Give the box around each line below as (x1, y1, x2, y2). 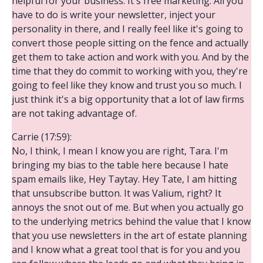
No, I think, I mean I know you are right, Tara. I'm (12, 144, 228, 157)
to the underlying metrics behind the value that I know (12, 214, 251, 228)
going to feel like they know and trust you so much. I (12, 78, 242, 92)
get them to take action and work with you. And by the (12, 50, 249, 63)
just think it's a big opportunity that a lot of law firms (12, 92, 244, 106)
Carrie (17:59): (12, 130, 72, 143)
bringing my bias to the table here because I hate (12, 158, 228, 171)
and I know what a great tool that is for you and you (12, 242, 240, 256)
